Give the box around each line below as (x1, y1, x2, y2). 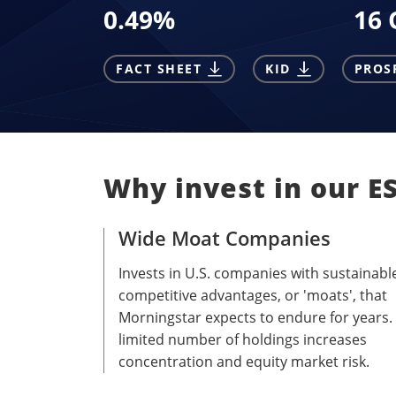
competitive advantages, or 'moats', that (118, 285, 387, 305)
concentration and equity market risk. (118, 351, 369, 371)
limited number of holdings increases (118, 329, 367, 349)
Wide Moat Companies (118, 224, 331, 251)
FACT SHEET (116, 60, 202, 78)
